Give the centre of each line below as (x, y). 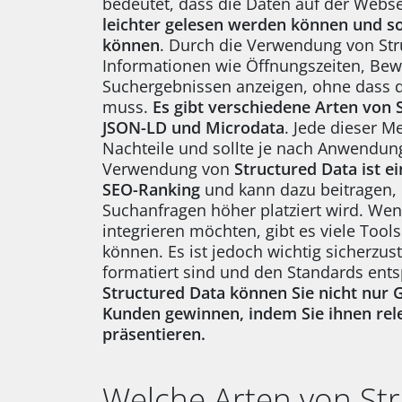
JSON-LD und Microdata (193, 127)
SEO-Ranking (151, 189)
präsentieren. (154, 333)
